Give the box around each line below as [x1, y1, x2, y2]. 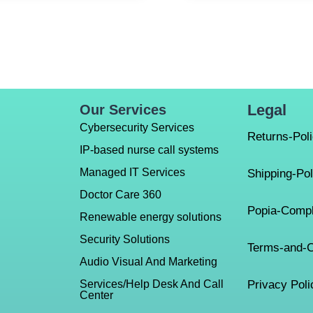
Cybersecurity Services [80, 122, 194, 134]
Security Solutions [80, 233, 170, 246]
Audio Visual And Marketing [80, 256, 217, 268]
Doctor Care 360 [80, 189, 161, 201]
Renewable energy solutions [80, 211, 221, 224]
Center [80, 289, 113, 302]
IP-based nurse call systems [80, 144, 219, 156]
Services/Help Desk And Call [80, 278, 224, 291]
